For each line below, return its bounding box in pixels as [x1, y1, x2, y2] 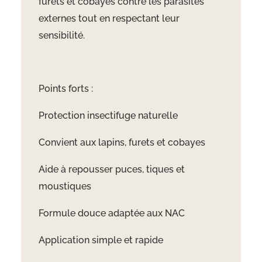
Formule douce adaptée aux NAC [38, 208, 185, 219]
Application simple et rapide [38, 235, 163, 246]
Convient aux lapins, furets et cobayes [38, 137, 205, 149]
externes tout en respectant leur [38, 13, 180, 25]
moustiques [38, 181, 91, 192]
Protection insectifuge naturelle [38, 110, 178, 122]
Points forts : [38, 83, 93, 95]
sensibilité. [38, 30, 85, 42]
